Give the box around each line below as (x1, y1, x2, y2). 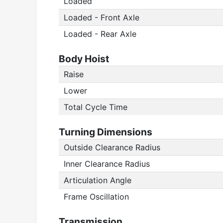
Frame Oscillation (64, 192, 129, 202)
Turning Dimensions (59, 126, 152, 138)
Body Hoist (59, 53, 109, 65)
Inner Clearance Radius (64, 159, 150, 169)
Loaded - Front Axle (64, 12, 139, 22)
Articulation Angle (64, 175, 131, 185)
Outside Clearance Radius (64, 142, 160, 152)
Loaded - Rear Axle (64, 29, 136, 39)
